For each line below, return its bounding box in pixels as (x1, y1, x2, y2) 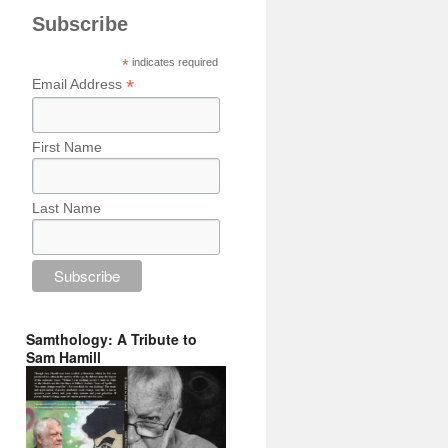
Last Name (32, 199, 101, 216)
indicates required (129, 56, 219, 68)
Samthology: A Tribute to (26, 329, 197, 350)
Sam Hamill (26, 347, 101, 368)
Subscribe (32, 13, 128, 35)
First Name (32, 138, 102, 155)
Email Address (32, 76, 126, 92)
